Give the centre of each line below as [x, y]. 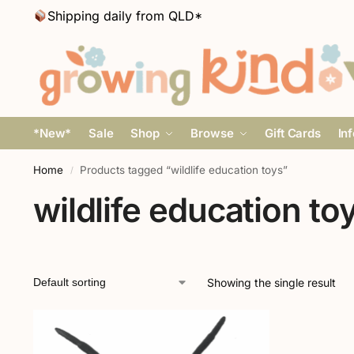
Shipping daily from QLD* [125, 16]
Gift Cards [293, 133]
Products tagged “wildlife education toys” [184, 170]
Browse [212, 133]
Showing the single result [271, 282]
